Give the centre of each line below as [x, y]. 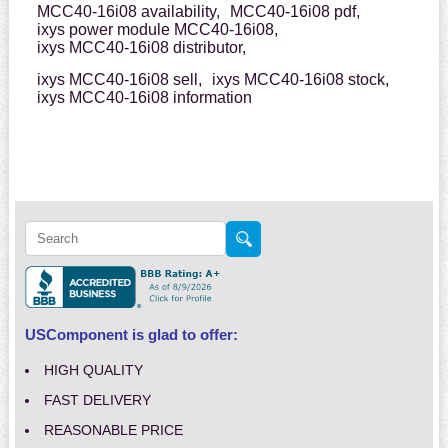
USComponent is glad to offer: [131, 335]
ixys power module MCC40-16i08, [157, 30]
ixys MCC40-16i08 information [144, 98]
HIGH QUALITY [93, 370]
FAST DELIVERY [97, 400]
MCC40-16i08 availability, [128, 12]
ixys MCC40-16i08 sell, [119, 80]
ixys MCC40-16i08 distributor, [141, 48]
